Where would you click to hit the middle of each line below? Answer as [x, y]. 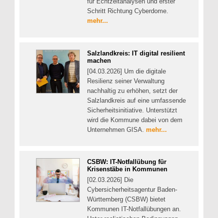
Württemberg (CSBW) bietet [126, 200]
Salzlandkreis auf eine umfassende [136, 100]
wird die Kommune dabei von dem [135, 120]
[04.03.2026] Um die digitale [127, 71]
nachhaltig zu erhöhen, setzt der [132, 91]
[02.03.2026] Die [110, 180]
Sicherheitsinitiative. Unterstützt [132, 110]
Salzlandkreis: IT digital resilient [136, 53]
